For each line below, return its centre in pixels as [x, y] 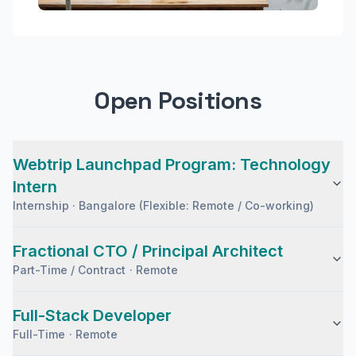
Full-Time [39, 334]
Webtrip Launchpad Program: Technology [172, 164]
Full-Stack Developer [92, 315]
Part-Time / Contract [70, 270]
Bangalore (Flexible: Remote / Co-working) [196, 205]
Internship [41, 205]
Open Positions [178, 101]
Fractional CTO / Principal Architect [148, 251]
